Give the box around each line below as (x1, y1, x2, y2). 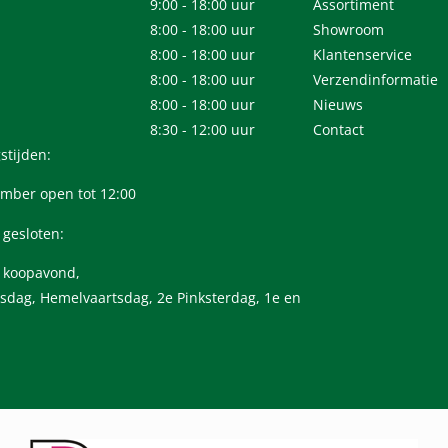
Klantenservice (313, 44, 413, 64)
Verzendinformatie (313, 69, 439, 89)
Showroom (313, 19, 385, 39)
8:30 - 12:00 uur (149, 119, 255, 139)
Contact (313, 119, 365, 139)
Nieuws (313, 94, 364, 114)
